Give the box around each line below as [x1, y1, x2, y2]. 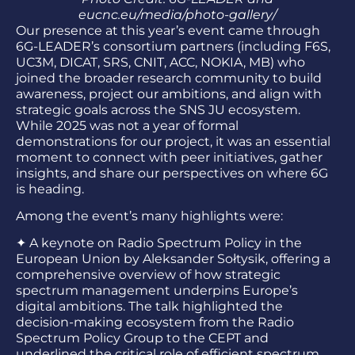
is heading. [16, 181, 84, 197]
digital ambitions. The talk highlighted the [16, 299, 283, 315]
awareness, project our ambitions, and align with [16, 86, 322, 101]
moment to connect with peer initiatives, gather [16, 149, 323, 165]
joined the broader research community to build [16, 70, 322, 86]
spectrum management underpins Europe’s [16, 283, 298, 299]
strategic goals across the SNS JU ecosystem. [16, 101, 300, 117]
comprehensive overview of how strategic [16, 267, 281, 283]
